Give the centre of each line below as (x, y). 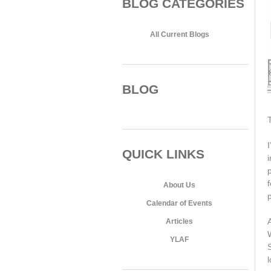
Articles (180, 221)
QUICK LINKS (163, 154)
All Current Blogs (179, 34)
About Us (180, 185)
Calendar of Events (180, 203)
